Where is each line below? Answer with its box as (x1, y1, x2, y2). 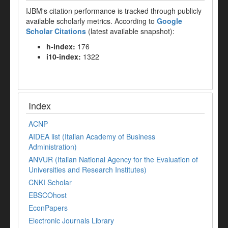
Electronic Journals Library (28, 215, 114, 225)
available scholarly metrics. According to (26, 15, 157, 26)
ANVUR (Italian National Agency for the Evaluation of (28, 154, 198, 164)
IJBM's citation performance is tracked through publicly (26, 5, 202, 16)
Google (157, 15, 182, 26)
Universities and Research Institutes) (28, 164, 147, 175)
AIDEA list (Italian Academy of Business (28, 131, 155, 141)
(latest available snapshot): (86, 25, 175, 36)
